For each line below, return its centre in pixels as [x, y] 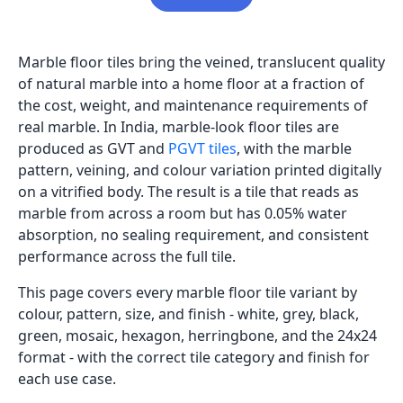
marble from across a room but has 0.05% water [183, 214]
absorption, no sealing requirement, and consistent [193, 235]
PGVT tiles [202, 149]
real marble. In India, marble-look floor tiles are [179, 127]
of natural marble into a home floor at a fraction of [191, 84]
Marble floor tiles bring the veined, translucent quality [201, 63]
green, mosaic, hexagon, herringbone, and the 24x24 [197, 336]
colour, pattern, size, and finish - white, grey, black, [188, 314]
